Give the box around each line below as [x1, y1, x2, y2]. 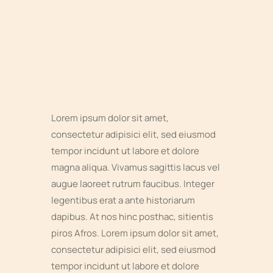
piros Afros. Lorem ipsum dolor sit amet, [51, 227, 219, 239]
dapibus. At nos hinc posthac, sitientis [51, 210, 213, 223]
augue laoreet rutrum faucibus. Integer [51, 177, 214, 190]
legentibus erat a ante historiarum [51, 194, 195, 207]
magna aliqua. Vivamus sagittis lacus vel [51, 161, 220, 174]
